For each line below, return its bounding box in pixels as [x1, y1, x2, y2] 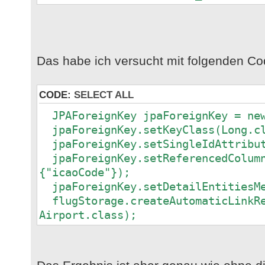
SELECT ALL [74, 89, 134, 101]
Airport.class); [39, 208, 137, 222]
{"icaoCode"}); [39, 166, 130, 179]
